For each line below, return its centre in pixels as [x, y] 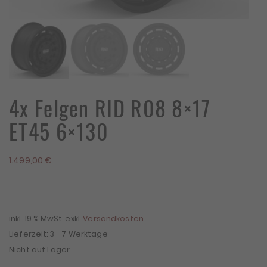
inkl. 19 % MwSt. [36, 219]
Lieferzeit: [30, 234]
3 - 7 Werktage [79, 234]
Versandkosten [114, 219]
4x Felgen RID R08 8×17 [110, 108]
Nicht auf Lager [40, 250]
